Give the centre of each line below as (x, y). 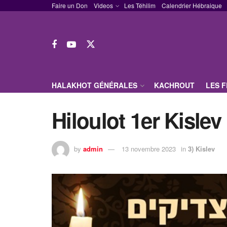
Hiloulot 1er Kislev (137, 120)
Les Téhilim (140, 5)
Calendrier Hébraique (192, 5)
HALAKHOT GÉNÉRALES (94, 85)
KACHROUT (174, 85)
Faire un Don (70, 5)
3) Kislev (201, 148)
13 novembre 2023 (149, 148)
